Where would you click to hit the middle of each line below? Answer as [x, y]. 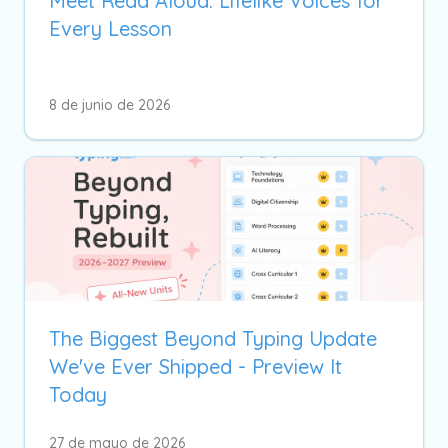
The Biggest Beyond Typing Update [213, 338]
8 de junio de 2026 [109, 104]
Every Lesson [110, 28]
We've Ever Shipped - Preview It [195, 366]
